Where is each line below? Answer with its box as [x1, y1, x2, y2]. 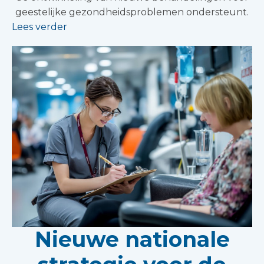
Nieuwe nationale [34, 226, 230, 253]
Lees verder [12, 21, 67, 33]
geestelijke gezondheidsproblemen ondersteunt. [15, 6, 249, 18]
